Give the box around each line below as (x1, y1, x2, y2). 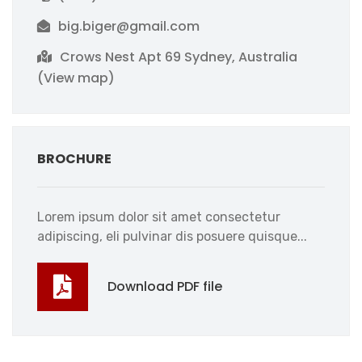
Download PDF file (107, 277, 222, 296)
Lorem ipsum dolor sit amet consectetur (37, 209, 280, 225)
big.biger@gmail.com (58, 17, 200, 36)
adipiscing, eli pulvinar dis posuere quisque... (37, 229, 307, 244)
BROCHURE (37, 149, 112, 168)
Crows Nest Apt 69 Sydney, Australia (57, 48, 297, 66)
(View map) (37, 69, 115, 87)
